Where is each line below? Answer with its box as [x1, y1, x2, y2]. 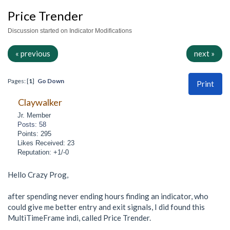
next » [194, 49, 215, 59]
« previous [15, 49, 50, 59]
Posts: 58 [17, 120, 47, 128]
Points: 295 [17, 129, 52, 138]
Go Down [37, 77, 64, 85]
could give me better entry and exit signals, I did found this [8, 202, 205, 212]
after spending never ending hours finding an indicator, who [8, 191, 208, 201]
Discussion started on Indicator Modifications [8, 27, 132, 35]
